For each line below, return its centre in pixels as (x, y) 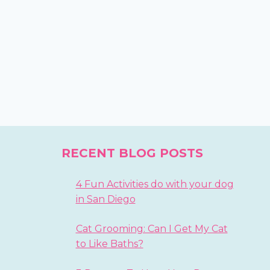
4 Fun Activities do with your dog (155, 184)
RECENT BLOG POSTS (132, 153)
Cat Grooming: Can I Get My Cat (152, 229)
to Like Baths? (109, 244)
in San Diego (105, 199)
